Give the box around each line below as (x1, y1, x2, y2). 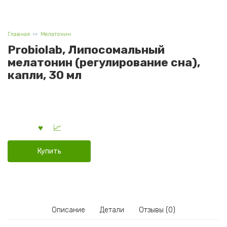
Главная (8, 31, 30, 37)
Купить (37, 146, 61, 156)
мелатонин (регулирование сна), (8, 56, 200, 69)
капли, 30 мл (8, 68, 82, 82)
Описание (51, 206, 85, 215)
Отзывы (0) (139, 206, 176, 215)
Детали (100, 206, 124, 215)
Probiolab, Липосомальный (8, 43, 165, 57)
